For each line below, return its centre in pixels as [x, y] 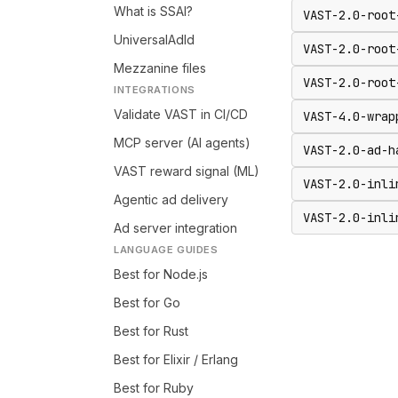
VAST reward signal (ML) [187, 171]
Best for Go [147, 302]
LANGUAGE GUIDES [166, 250]
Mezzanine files [160, 68]
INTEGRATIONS [155, 90]
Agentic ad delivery [171, 199]
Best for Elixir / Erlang [176, 359]
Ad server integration [175, 228]
